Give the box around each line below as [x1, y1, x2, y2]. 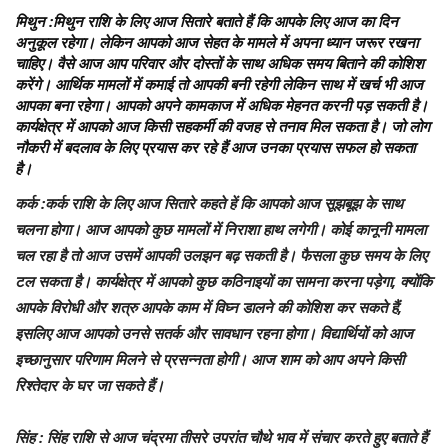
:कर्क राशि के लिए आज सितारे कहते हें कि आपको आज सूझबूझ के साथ [41, 192, 403, 213]
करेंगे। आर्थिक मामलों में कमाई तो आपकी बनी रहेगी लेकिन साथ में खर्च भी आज [15, 73, 423, 94]
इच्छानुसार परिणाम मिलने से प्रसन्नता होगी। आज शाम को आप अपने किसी [15, 348, 404, 369]
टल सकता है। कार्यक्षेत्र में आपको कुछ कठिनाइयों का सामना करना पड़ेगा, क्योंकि [15, 270, 432, 291]
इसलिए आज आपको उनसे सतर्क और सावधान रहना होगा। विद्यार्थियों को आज [15, 322, 413, 343]
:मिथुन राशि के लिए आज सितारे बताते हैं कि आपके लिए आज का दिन [45, 10, 398, 31]
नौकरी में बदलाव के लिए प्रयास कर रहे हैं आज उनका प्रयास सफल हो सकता [15, 136, 415, 157]
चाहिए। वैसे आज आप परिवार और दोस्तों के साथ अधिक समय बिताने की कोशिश [15, 52, 424, 73]
